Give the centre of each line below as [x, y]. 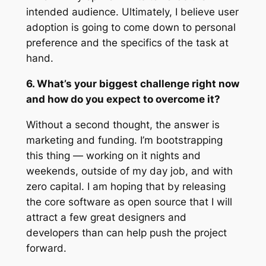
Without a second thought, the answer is [123, 124]
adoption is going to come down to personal [131, 28]
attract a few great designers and [106, 217]
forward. [46, 248]
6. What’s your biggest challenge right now [132, 83]
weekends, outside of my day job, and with [129, 171]
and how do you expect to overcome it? [123, 99]
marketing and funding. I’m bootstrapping [124, 140]
